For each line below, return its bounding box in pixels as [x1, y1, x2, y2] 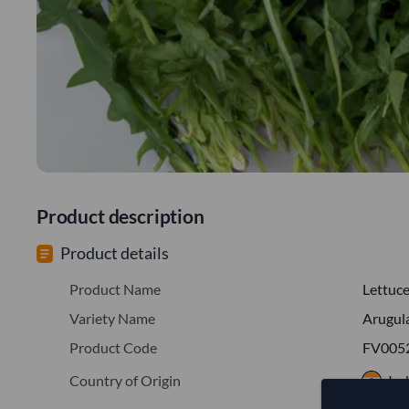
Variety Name [69, 309, 155, 327]
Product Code [69, 338, 157, 356]
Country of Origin [69, 371, 181, 389]
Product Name [69, 279, 161, 298]
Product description [37, 204, 204, 227]
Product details [60, 242, 169, 263]
